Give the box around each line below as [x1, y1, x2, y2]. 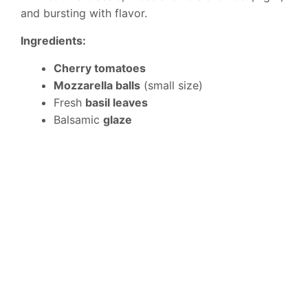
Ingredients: [21, 34, 86, 48]
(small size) [140, 78, 203, 93]
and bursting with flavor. [21, 6, 147, 21]
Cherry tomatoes [54, 61, 146, 76]
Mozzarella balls [54, 78, 140, 93]
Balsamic [54, 113, 103, 127]
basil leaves [85, 96, 148, 110]
